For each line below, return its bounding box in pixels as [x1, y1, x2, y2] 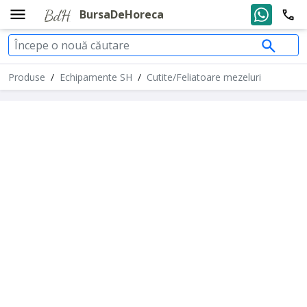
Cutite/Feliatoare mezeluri [147, 71, 261, 84]
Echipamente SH [60, 71, 132, 84]
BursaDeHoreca [79, 6, 164, 22]
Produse [8, 71, 45, 84]
